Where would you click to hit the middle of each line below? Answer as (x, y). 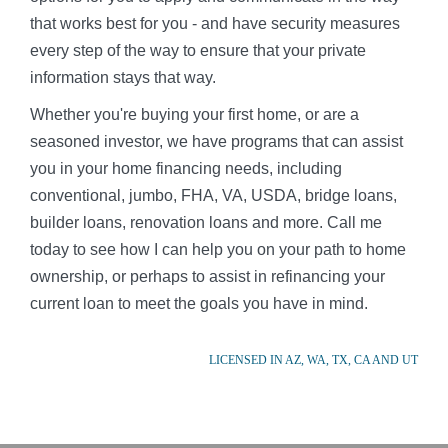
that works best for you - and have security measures (215, 23)
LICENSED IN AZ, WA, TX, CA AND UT (313, 360)
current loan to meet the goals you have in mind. (199, 303)
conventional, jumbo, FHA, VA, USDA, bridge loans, (213, 195)
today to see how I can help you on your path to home (218, 249)
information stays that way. (123, 77)
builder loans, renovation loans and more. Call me (206, 222)
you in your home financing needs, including (186, 168)
